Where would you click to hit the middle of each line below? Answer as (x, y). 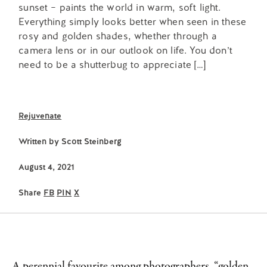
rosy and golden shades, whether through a (118, 36)
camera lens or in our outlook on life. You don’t (125, 50)
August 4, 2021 (47, 167)
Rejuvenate (40, 115)
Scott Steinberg (92, 141)
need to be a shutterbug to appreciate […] (112, 64)
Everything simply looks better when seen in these (133, 21)
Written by (40, 141)
